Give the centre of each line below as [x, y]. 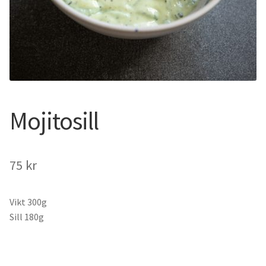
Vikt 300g [28, 202]
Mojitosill [54, 120]
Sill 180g [27, 216]
